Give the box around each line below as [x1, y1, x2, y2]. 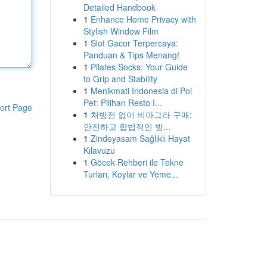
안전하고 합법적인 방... [83, 120, 170, 132]
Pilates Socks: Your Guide [90, 61, 188, 73]
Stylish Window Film [83, 25, 159, 37]
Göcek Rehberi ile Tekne [90, 156, 184, 168]
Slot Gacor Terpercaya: [90, 37, 178, 49]
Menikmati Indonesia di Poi [90, 85, 192, 97]
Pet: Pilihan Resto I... [83, 97, 162, 108]
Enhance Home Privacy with [90, 13, 196, 25]
